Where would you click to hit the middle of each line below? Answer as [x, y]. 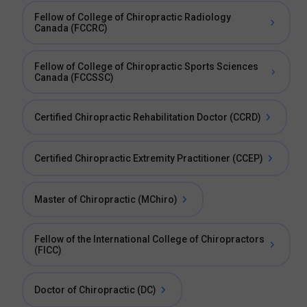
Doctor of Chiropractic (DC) [95, 290]
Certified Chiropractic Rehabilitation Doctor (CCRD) [148, 117]
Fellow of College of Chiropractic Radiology [133, 17]
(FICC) [48, 250]
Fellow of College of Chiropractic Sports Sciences [146, 66]
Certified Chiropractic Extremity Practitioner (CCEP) [149, 158]
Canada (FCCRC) [71, 28]
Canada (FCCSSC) [74, 77]
